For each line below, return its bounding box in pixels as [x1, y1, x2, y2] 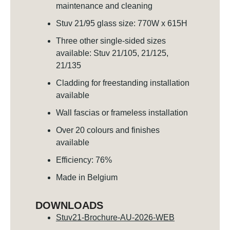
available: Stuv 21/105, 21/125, [55, 49, 168, 58]
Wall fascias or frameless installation [55, 108, 188, 118]
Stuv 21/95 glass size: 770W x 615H [55, 19, 187, 28]
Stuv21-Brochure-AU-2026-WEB [55, 213, 175, 222]
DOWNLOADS [35, 200, 103, 212]
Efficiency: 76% [55, 156, 112, 165]
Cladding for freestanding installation [55, 79, 189, 88]
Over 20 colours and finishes [55, 126, 160, 135]
